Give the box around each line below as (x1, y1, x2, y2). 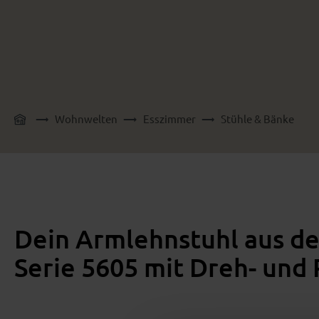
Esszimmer (142, 112, 196, 125)
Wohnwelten (55, 112, 118, 125)
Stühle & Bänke (220, 112, 294, 125)
